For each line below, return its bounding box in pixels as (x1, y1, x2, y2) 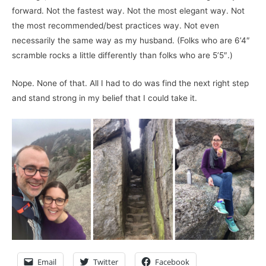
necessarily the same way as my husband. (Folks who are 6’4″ (12, 36, 250, 46)
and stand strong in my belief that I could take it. (12, 93, 197, 103)
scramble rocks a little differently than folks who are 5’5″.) (12, 50, 233, 61)
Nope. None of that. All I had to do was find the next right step (12, 78, 249, 88)
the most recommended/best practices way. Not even (12, 21, 219, 31)
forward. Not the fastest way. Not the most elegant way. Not (12, 6, 245, 16)
